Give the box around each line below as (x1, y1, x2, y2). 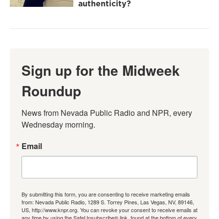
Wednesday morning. (22, 119, 95, 131)
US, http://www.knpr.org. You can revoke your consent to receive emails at (22, 206, 197, 214)
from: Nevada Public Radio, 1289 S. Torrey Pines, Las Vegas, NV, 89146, (22, 198, 194, 206)
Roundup (22, 81, 81, 101)
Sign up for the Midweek (22, 60, 180, 81)
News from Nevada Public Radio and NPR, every (22, 107, 192, 119)
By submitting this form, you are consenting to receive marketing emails (22, 190, 190, 198)
